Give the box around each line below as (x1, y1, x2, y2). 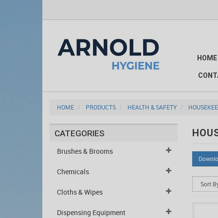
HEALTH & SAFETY (127, 103, 177, 111)
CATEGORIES (54, 128, 105, 138)
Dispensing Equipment (57, 208, 126, 217)
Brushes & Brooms (57, 146, 113, 156)
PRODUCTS (86, 103, 116, 111)
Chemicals (57, 167, 89, 176)
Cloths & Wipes (57, 187, 103, 197)
